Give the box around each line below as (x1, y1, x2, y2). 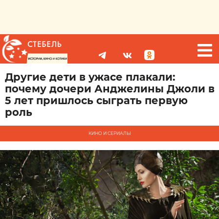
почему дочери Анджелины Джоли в (5, 83, 215, 95)
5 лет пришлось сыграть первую (5, 94, 188, 107)
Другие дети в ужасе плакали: (5, 71, 175, 83)
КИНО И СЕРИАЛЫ (88, 131, 131, 136)
